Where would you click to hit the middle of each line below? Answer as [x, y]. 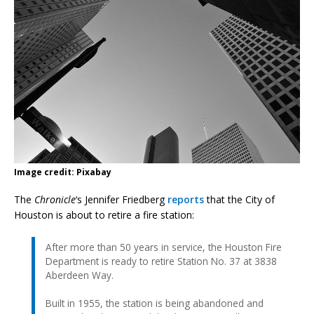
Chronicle [55, 199]
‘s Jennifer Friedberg [122, 199]
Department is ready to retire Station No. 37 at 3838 [161, 261]
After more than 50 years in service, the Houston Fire [164, 247]
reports [186, 199]
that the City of [239, 199]
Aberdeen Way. [80, 275]
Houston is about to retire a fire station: [104, 214]
